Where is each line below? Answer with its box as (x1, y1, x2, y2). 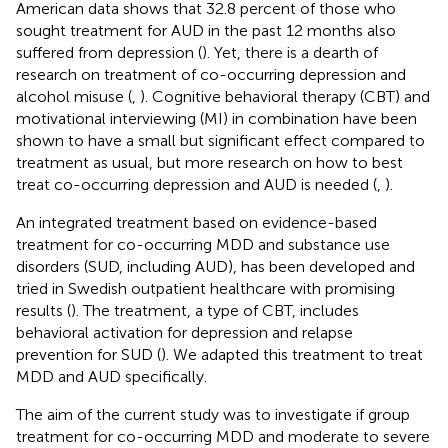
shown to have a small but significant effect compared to (16, 130, 425, 150)
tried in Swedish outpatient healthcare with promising (16, 278, 395, 298)
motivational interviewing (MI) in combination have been (16, 108, 417, 128)
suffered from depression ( (16, 42, 202, 62)
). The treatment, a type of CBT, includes (71, 300, 359, 320)
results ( (16, 300, 71, 320)
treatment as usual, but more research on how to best (16, 152, 403, 172)
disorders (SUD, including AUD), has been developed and (16, 256, 415, 276)
